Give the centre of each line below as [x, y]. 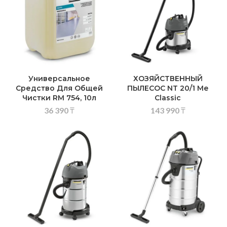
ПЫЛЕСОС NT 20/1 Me [168, 88]
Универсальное [59, 79]
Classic [168, 98]
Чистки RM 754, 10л [59, 98]
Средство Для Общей [59, 88]
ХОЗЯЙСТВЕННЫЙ [168, 79]
